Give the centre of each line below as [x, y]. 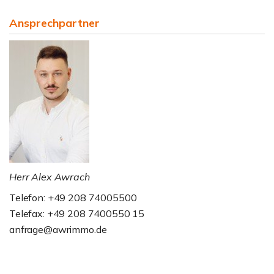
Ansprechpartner [54, 23]
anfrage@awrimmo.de [58, 229]
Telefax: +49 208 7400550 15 [77, 213]
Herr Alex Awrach [50, 177]
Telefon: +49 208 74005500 [73, 198]
